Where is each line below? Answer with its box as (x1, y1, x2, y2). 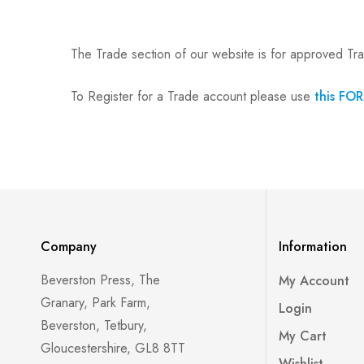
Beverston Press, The (41, 271, 160, 289)
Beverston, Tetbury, (41, 316, 147, 335)
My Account (279, 271, 350, 290)
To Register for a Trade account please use (71, 87, 314, 106)
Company (41, 237, 97, 256)
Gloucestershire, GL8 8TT (41, 339, 185, 357)
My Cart (279, 327, 327, 345)
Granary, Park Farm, (41, 293, 150, 312)
